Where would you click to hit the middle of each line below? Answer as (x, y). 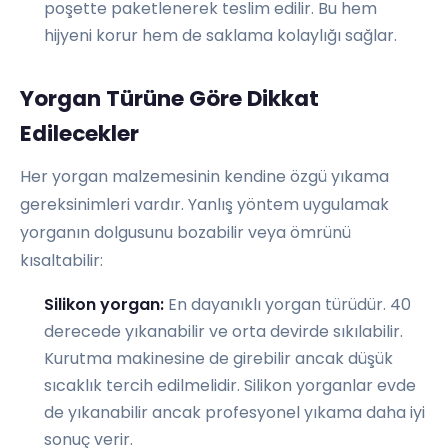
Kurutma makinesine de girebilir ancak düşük (218, 359)
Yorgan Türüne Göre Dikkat (169, 99)
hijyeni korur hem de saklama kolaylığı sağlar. (220, 36)
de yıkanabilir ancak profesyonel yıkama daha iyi (234, 413)
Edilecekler (79, 134)
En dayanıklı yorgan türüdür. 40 (287, 305)
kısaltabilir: (61, 261)
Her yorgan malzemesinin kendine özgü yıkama (204, 177)
